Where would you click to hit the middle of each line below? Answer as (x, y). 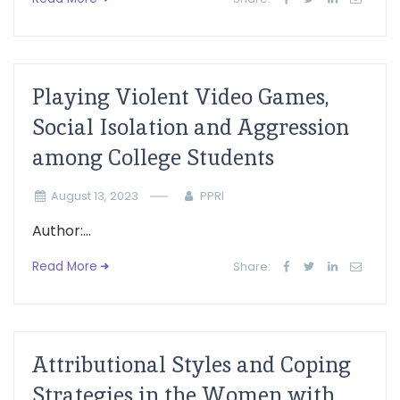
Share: (252, 267)
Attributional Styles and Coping (192, 365)
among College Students (153, 158)
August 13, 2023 (94, 196)
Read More (65, 267)
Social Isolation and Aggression (191, 127)
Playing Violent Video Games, (181, 97)
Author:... (62, 231)
